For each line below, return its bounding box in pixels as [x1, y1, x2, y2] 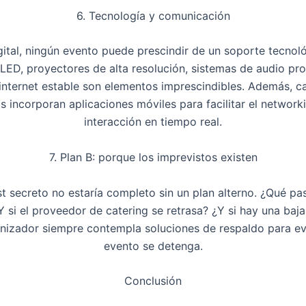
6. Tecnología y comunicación [76, 8, 230, 23]
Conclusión [124, 274, 182, 288]
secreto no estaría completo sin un [6, 185, 193, 199]
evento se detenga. [103, 238, 203, 253]
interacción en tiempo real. [84, 115, 222, 129]
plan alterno [193, 185, 254, 199]
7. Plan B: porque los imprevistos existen [48, 150, 258, 164]
